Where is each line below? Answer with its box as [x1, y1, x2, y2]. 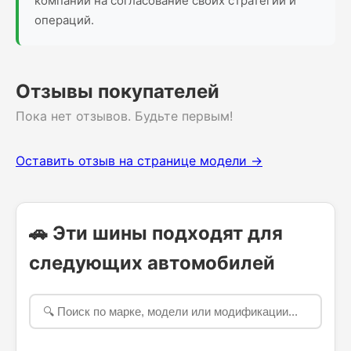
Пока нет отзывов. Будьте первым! [16, 108, 233, 124]
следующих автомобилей [29, 251, 275, 274]
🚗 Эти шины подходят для [29, 222, 283, 244]
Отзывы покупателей [16, 80, 219, 103]
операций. [34, 13, 94, 27]
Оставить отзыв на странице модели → [16, 153, 262, 168]
